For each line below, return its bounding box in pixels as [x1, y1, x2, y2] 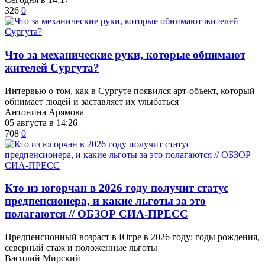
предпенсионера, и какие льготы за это [5, 195, 206, 208]
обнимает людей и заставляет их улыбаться [5, 96, 179, 106]
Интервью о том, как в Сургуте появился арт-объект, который [5, 85, 255, 96]
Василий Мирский [5, 253, 80, 264]
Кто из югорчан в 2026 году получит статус [5, 182, 228, 195]
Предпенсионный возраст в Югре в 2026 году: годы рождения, [5, 232, 260, 243]
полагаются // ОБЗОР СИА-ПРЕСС [5, 208, 188, 221]
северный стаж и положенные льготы [5, 243, 157, 253]
